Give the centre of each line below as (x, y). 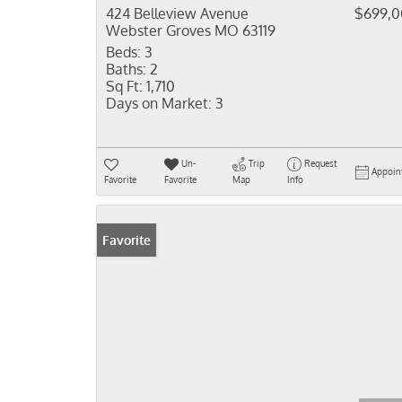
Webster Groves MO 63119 (191, 31)
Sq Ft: (124, 86)
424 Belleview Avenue (177, 13)
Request (320, 163)
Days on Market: (159, 103)
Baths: (126, 69)
